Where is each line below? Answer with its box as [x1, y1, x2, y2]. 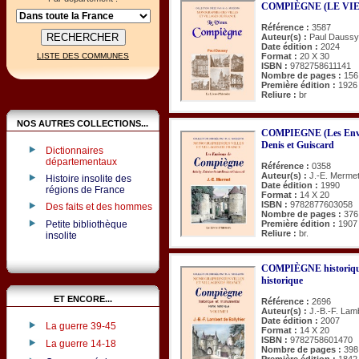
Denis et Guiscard [261, 139, 334, 151]
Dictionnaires [45, 144, 103, 156]
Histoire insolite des [45, 172, 131, 184]
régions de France [45, 184, 125, 194]
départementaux [45, 155, 117, 166]
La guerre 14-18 [45, 338, 116, 350]
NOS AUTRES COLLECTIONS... [17, 118, 149, 128]
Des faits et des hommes [45, 200, 152, 212]
